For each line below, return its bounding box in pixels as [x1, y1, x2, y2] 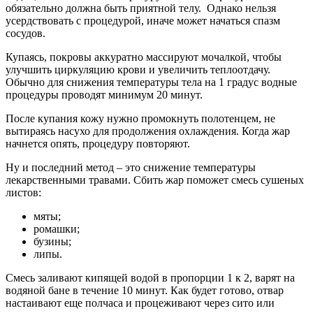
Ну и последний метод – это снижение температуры [6, 161, 256, 174]
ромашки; [34, 223, 80, 235]
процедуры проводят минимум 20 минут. [6, 89, 203, 101]
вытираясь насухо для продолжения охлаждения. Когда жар [6, 125, 290, 138]
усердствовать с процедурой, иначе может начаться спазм [6, 15, 280, 27]
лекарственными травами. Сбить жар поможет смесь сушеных [6, 174, 304, 187]
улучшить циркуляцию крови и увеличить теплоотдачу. [6, 64, 270, 76]
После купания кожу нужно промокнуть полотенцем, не [6, 112, 275, 125]
